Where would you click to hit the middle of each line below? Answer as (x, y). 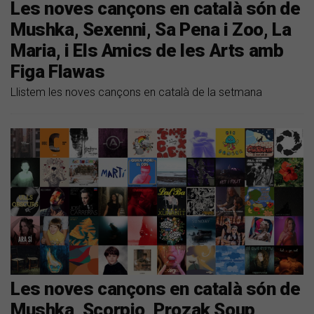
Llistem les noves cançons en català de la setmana (136, 93)
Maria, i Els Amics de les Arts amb (147, 51)
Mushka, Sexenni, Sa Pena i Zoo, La (151, 30)
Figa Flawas (58, 72)
